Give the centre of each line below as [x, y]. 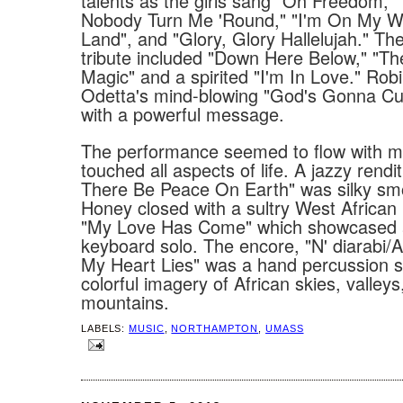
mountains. [125, 302]
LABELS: [105, 328]
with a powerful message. [183, 114]
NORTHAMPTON [215, 328]
